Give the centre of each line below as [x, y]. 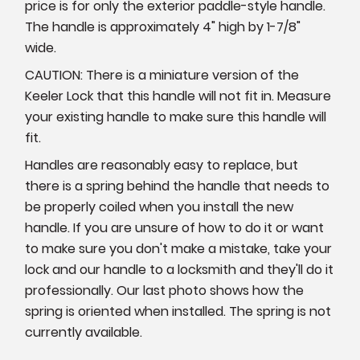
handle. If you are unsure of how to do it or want [175, 228]
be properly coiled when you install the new [160, 207]
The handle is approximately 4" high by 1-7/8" [163, 27]
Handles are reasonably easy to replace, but [162, 166]
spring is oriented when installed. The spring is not [178, 312]
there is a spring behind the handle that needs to [178, 186]
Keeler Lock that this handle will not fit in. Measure [178, 96]
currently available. [84, 333]
